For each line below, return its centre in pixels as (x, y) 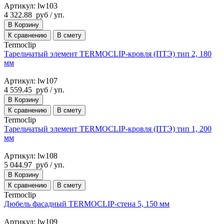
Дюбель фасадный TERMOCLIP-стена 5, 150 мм (87, 203)
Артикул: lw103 (31, 5)
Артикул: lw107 (31, 80)
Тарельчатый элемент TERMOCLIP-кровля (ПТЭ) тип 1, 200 (108, 128)
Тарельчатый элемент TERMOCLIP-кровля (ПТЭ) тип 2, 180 (108, 53)
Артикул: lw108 (31, 155)
